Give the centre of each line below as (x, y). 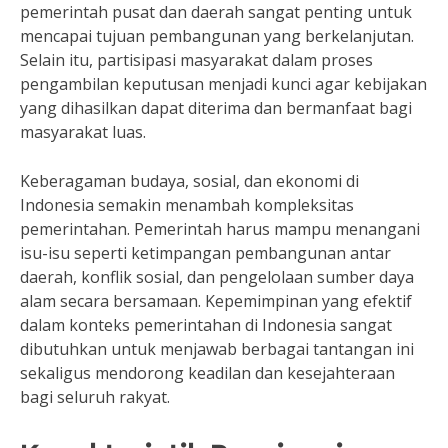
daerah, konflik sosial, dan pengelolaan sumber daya (217, 277)
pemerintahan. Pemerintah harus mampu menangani (220, 229)
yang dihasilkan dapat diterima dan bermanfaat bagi (216, 108)
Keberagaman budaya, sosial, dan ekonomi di (189, 181)
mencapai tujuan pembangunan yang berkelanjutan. (217, 36)
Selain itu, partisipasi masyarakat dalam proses (196, 60)
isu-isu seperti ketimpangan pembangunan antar (205, 253)
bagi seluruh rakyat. (95, 397)
